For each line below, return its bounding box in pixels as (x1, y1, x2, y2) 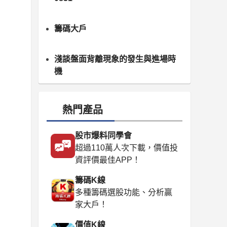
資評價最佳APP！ (75, 156, 140, 164)
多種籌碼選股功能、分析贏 (75, 188, 172, 197)
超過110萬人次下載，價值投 (75, 143, 178, 152)
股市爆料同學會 (75, 131, 132, 140)
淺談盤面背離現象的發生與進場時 (54, 55, 176, 63)
